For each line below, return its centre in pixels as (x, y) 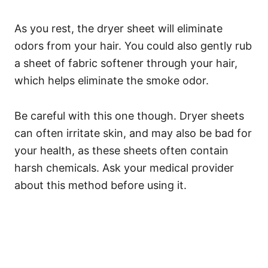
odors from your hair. (69, 46)
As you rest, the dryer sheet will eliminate (118, 28)
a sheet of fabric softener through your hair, (126, 63)
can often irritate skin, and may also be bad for (133, 133)
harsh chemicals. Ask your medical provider (124, 168)
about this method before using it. (100, 185)
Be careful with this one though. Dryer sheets (129, 116)
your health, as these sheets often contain (121, 150)
